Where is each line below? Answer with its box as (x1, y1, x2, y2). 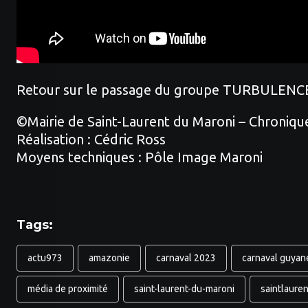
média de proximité (27, 283, 108, 294)
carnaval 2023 (156, 252, 216, 263)
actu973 (27, 252, 63, 263)
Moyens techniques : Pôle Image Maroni (16, 149, 263, 165)
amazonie (89, 252, 130, 263)
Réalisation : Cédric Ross (16, 131, 166, 147)
